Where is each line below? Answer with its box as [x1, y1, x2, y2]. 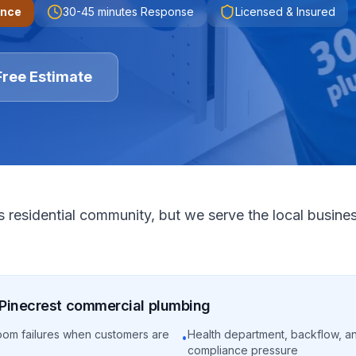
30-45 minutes [63, 5, 137, 18]
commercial [61, 297, 145, 314]
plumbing [145, 297, 211, 314]
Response [137, 5, 194, 18]
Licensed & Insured [235, 5, 335, 18]
